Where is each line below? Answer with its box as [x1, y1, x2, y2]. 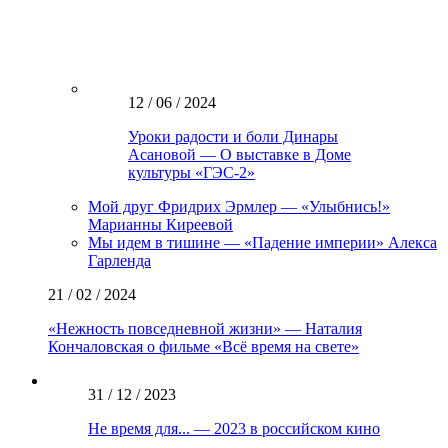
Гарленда [88, 251, 151, 269]
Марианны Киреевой [88, 215, 233, 233]
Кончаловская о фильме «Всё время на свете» [48, 337, 359, 355]
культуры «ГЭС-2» [128, 163, 255, 181]
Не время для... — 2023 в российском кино [88, 419, 380, 437]
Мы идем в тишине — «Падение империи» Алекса [88, 233, 437, 251]
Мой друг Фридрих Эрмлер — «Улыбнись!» [88, 197, 390, 215]
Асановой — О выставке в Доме [128, 145, 351, 163]
